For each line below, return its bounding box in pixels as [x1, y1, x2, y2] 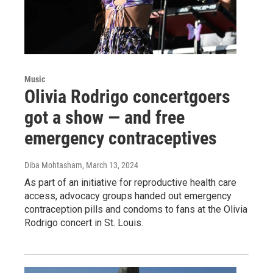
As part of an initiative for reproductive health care [24, 176, 236, 188]
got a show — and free [24, 106, 185, 128]
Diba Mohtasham [24, 160, 82, 170]
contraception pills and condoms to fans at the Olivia [24, 203, 247, 215]
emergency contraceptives [24, 127, 217, 149]
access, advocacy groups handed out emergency [24, 190, 232, 202]
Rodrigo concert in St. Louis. [24, 216, 143, 229]
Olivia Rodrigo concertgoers [24, 85, 230, 107]
